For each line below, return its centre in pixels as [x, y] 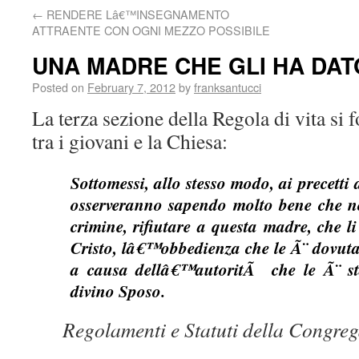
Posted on [58, 87]
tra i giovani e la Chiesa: [130, 141]
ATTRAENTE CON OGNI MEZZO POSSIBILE [151, 30]
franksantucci [228, 87]
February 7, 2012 [131, 87]
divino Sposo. [118, 291]
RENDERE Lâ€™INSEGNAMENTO [136, 14]
